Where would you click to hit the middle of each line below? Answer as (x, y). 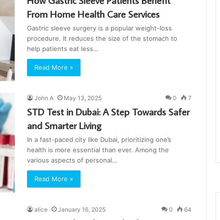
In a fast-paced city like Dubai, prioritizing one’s (99, 140)
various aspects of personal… (72, 160)
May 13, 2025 (83, 98)
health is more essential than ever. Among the (98, 150)
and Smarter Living (64, 125)
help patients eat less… (63, 49)
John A (44, 98)
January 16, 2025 (82, 210)
